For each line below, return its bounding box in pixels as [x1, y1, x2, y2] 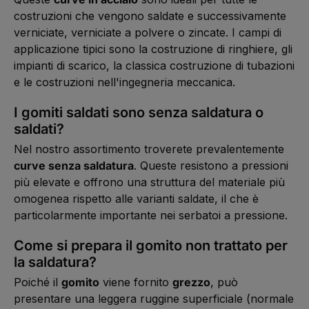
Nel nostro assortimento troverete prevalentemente [14, 141, 284, 156]
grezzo [172, 275, 210, 289]
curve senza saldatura [14, 158, 134, 172]
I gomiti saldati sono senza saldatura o [14, 103, 263, 121]
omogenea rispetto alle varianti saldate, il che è [14, 191, 259, 206]
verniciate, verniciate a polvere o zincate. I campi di [14, 25, 281, 39]
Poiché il [14, 275, 61, 289]
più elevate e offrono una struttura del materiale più [14, 175, 285, 189]
